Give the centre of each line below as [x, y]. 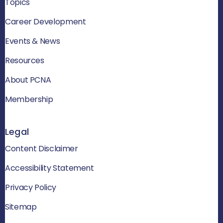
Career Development [46, 21]
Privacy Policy [31, 187]
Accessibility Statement [50, 168]
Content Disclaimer [42, 148]
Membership [29, 99]
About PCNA [28, 80]
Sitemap [21, 207]
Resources [25, 60]
